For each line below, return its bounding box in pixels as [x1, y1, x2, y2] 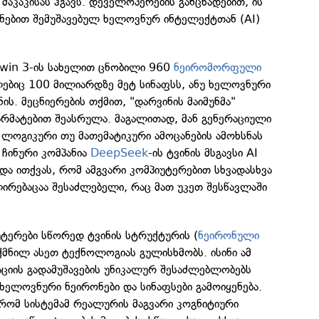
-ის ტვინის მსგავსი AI [148, 146, 258, 160]
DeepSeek [90, 146, 149, 160]
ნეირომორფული [174, 61, 262, 75]
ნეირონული [198, 229, 260, 243]
